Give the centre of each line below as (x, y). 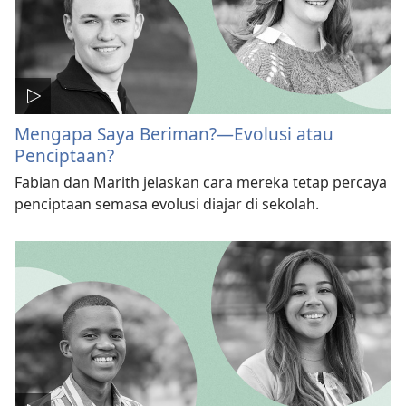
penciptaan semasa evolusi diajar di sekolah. (167, 203)
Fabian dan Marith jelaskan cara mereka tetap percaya (201, 182)
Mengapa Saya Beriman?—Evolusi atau (174, 133)
